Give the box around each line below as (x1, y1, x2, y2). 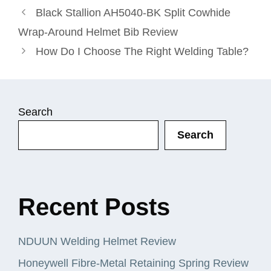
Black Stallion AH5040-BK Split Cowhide (35, 6, 230, 19)
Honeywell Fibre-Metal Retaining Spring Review (18, 256, 249, 269)
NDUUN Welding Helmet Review (18, 235, 176, 247)
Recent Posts (18, 193, 170, 220)
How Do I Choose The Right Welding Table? (35, 45, 249, 57)
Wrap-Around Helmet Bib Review (18, 25, 178, 38)
